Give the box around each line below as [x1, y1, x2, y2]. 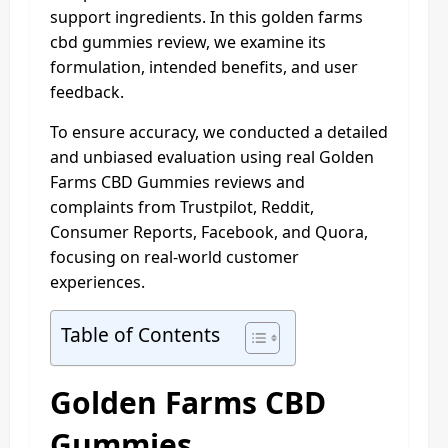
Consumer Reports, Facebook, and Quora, [50, 220, 368, 243]
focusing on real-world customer [50, 245, 299, 268]
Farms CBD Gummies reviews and [50, 170, 305, 193]
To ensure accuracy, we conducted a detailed [50, 120, 388, 143]
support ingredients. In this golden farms [50, 5, 363, 28]
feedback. [50, 80, 124, 103]
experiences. [50, 270, 145, 293]
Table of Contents [61, 321, 220, 349]
